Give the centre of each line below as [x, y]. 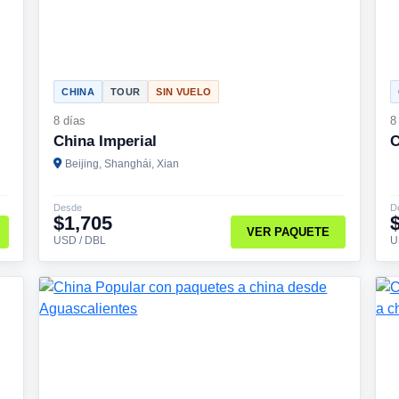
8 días [70, 120]
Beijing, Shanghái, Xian [122, 163]
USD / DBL [80, 240]
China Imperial [106, 141]
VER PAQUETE [289, 232]
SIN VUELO [184, 91]
